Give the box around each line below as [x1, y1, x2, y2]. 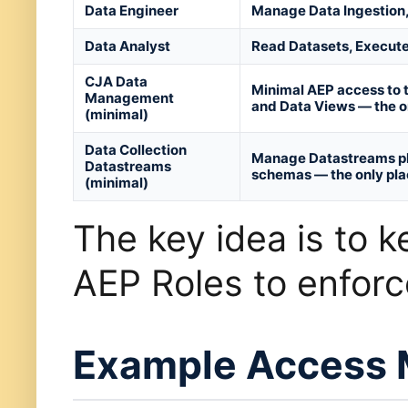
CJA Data [85, 73, 148, 91]
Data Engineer [85, 2, 178, 20]
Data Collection [85, 141, 187, 159]
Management [85, 89, 174, 107]
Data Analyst [85, 37, 170, 56]
